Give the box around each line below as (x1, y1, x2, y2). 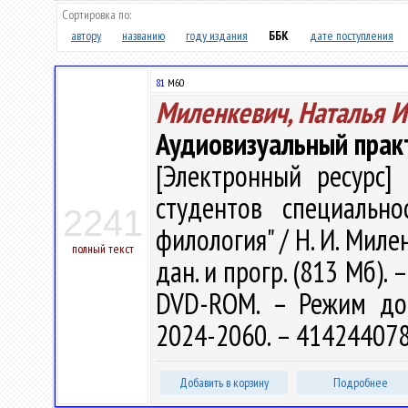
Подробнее (333, 374, 388, 391)
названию (122, 27, 165, 44)
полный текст (72, 240, 134, 257)
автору (71, 27, 101, 44)
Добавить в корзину (179, 374, 269, 391)
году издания (186, 27, 248, 44)
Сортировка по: (62, 6, 131, 23)
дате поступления (310, 27, 393, 44)
